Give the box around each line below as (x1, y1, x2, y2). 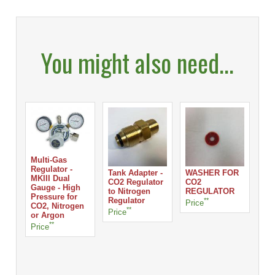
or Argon (30, 211, 64, 220)
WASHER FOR (185, 168, 239, 178)
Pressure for (30, 192, 77, 202)
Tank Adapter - (107, 168, 163, 178)
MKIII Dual (30, 174, 70, 184)
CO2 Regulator (107, 177, 163, 187)
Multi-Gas (30, 155, 67, 165)
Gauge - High (30, 183, 80, 193)
